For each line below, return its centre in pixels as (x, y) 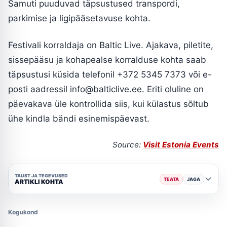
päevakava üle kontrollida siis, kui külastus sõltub (108, 104)
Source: (128, 145)
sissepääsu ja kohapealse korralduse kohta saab (107, 60)
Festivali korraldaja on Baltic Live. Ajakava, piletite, (111, 45)
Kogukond (23, 212)
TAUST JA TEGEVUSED (41, 175)
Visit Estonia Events (181, 145)
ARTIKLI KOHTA (39, 181)
